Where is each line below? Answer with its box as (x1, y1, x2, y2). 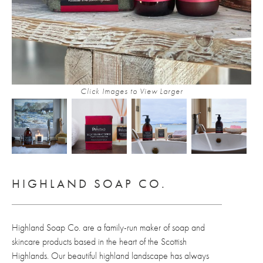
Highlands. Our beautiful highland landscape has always (12, 250, 209, 261)
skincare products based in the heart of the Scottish (12, 236, 187, 247)
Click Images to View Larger (80, 86, 183, 96)
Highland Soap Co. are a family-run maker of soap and (12, 222, 205, 233)
